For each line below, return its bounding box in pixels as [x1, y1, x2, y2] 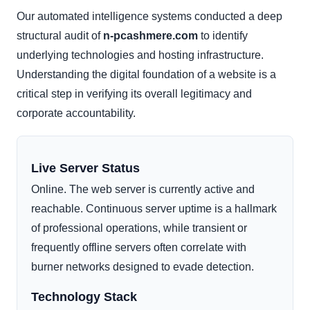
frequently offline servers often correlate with [31, 241, 246, 254]
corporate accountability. [17, 107, 136, 120]
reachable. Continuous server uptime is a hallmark [31, 203, 277, 215]
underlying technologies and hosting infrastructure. [17, 49, 264, 62]
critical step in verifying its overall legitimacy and [17, 88, 252, 100]
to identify [198, 30, 248, 42]
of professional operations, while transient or [31, 222, 247, 235]
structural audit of [17, 30, 103, 42]
